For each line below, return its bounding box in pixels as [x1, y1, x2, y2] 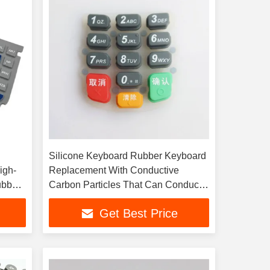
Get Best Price [99, 207, 178, 221]
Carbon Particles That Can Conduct [48, 180, 201, 190]
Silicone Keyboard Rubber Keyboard [48, 151, 206, 161]
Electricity [48, 194, 90, 204]
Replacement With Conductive [48, 165, 179, 175]
